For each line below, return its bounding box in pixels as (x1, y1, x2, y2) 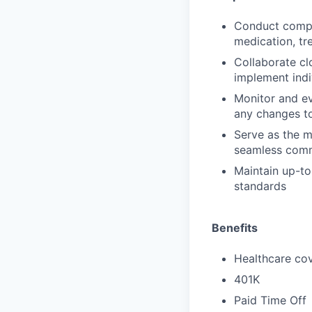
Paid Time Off (234, 293, 306, 307)
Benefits (212, 221, 258, 235)
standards (234, 179, 286, 193)
